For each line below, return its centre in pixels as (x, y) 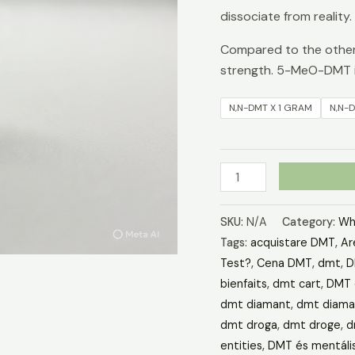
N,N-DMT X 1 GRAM (270, 107)
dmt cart (296, 283)
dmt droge (311, 324)
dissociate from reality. (286, 16)
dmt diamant (255, 304)
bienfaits (243, 283)
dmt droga (248, 324)
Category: (310, 221)
